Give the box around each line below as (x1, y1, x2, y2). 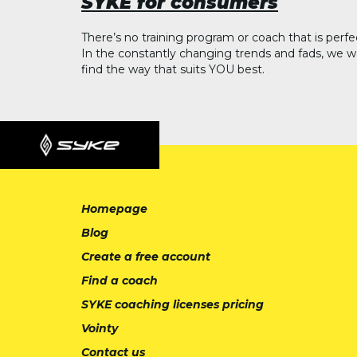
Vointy (81, 321, 118, 336)
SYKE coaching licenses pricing (81, 297, 264, 312)
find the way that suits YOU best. (81, 61, 265, 76)
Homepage (81, 202, 147, 217)
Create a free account (81, 249, 210, 265)
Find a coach (81, 273, 158, 288)
